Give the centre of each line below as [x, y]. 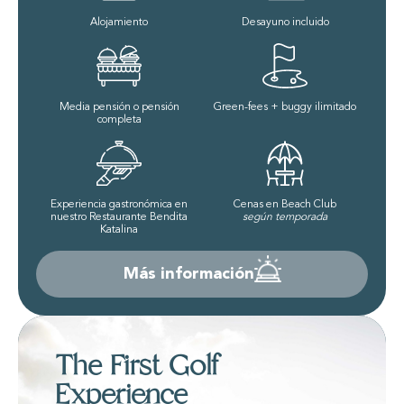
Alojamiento [119, 22]
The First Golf [136, 365]
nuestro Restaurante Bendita [119, 217]
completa [119, 119]
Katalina [119, 230]
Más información [188, 274]
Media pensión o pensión [119, 107]
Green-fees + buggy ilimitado [285, 107]
